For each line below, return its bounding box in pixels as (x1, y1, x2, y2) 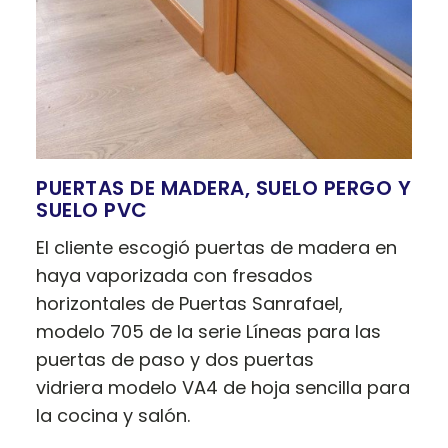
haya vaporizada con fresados (36, 263, 314, 289)
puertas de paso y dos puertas (36, 347, 315, 373)
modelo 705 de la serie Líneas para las (36, 319, 382, 345)
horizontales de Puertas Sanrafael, (36, 291, 344, 317)
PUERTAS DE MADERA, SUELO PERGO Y (36, 174, 412, 203)
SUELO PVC (36, 196, 148, 225)
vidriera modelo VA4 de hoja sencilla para (36, 375, 411, 401)
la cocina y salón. (36, 403, 191, 429)
